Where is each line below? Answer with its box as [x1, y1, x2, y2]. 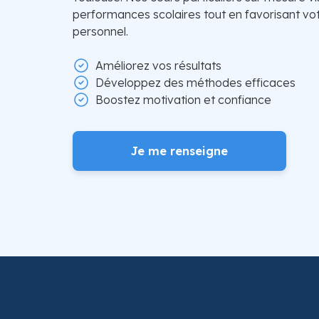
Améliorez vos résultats [95, 58, 221, 73]
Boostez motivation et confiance [95, 93, 271, 107]
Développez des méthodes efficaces [95, 75, 296, 90]
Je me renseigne [131, 144, 228, 158]
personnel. [73, 24, 128, 38]
